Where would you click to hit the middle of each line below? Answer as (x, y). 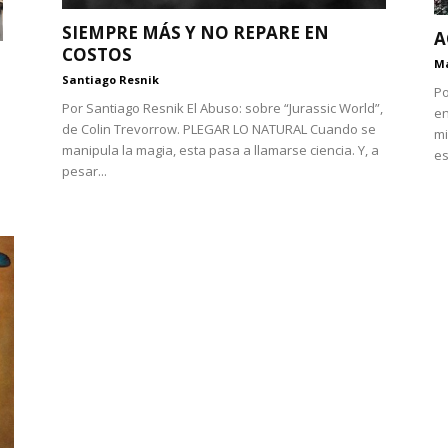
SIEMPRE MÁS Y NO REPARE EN (195, 32)
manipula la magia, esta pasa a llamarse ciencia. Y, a (220, 149)
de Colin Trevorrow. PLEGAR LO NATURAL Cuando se (219, 128)
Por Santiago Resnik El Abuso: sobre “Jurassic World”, (222, 107)
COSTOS (97, 54)
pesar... (84, 170)
